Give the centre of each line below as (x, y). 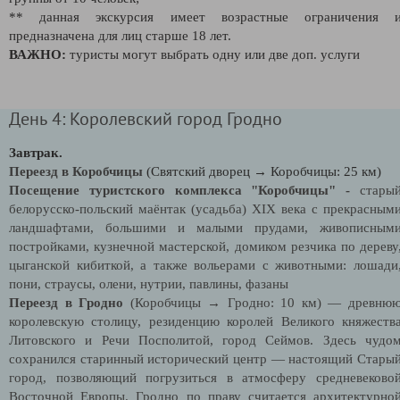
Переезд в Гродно (67, 302)
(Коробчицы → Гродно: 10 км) (229, 302)
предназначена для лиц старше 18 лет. (120, 35)
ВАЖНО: (37, 54)
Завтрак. (36, 152)
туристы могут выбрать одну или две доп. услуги (213, 54)
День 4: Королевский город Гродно (146, 118)
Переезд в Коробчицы (76, 171)
